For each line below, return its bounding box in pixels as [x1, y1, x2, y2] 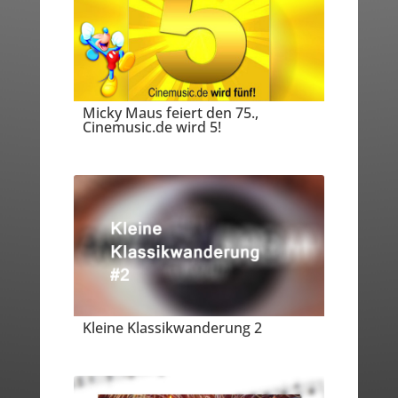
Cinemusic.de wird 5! [82, 116, 221, 137]
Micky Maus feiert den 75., [82, 102, 259, 123]
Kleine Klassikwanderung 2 [82, 318, 262, 338]
